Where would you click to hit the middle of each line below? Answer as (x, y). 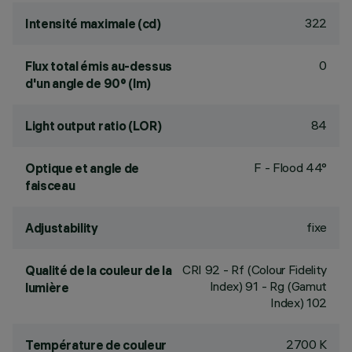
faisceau (50, 185)
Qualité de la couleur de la (99, 270)
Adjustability (62, 228)
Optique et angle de (82, 168)
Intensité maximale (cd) (93, 24)
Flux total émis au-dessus (99, 66)
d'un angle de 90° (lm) (88, 83)
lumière (47, 288)
